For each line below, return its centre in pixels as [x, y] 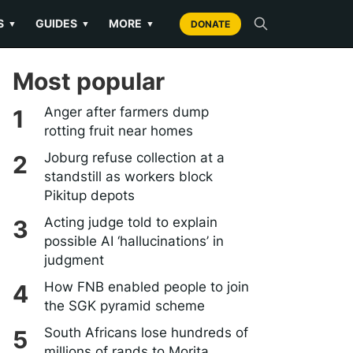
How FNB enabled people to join [147, 287]
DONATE [210, 24]
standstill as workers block [128, 176]
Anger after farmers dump [126, 112]
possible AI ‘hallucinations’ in [134, 241]
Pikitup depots [89, 195]
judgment [74, 260]
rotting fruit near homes [119, 131]
